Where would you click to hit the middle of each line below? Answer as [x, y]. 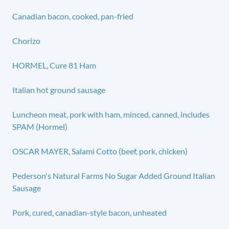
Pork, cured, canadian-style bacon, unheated [89, 212]
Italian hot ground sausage [59, 89]
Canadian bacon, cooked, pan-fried [73, 16]
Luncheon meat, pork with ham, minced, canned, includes [111, 114]
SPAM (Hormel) [40, 126]
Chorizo [26, 40]
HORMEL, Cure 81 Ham [54, 65]
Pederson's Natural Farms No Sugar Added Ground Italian [114, 175]
